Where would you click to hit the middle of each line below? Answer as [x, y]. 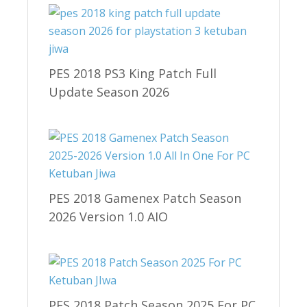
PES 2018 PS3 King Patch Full [133, 73]
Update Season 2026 [109, 91]
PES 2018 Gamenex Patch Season [145, 198]
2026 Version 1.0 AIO [108, 216]
